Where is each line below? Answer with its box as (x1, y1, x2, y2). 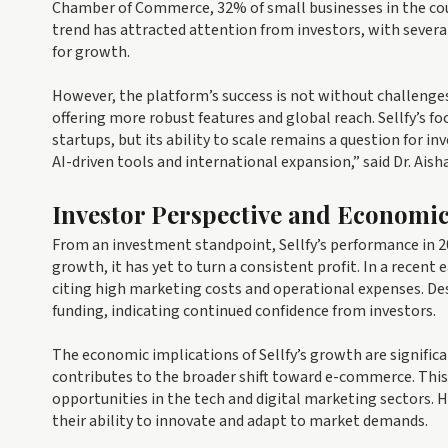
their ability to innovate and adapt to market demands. (52, 410, 428, 433)
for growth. (52, 41, 130, 64)
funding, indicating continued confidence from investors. (52, 300, 436, 323)
